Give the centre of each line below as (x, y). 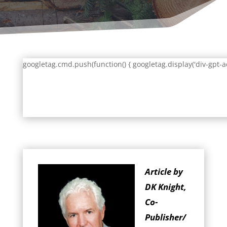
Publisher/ (165, 217)
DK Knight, (165, 187)
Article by (164, 172)
